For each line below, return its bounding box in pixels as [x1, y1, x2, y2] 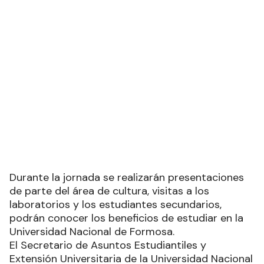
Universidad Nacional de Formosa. [9, 224, 174, 239]
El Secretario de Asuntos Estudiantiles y [9, 237, 206, 252]
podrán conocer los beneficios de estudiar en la [9, 210, 243, 225]
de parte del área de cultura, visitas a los [9, 183, 209, 198]
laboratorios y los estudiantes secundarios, [9, 197, 222, 212]
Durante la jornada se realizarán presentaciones [9, 170, 244, 184]
